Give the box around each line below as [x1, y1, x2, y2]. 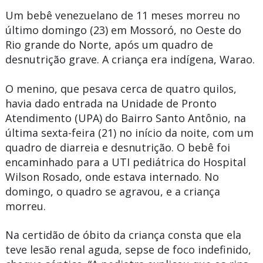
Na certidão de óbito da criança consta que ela [5, 228, 241, 242]
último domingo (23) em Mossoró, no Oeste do [5, 23, 241, 38]
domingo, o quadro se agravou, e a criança [5, 184, 220, 198]
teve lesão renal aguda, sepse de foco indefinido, [5, 242, 251, 257]
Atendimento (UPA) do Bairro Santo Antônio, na [5, 110, 246, 125]
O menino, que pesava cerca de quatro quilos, [5, 81, 237, 96]
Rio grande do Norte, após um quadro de [5, 38, 213, 52]
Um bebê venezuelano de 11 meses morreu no [5, 8, 240, 23]
